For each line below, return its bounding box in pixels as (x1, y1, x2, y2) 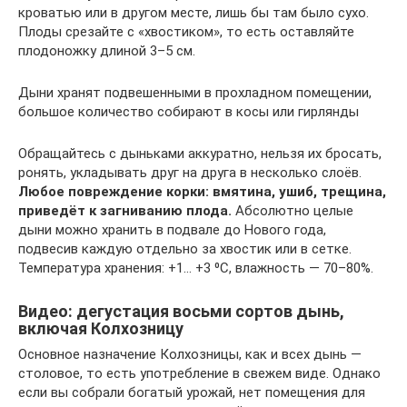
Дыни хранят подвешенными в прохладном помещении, (18, 84, 372, 101)
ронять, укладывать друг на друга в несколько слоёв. (18, 164, 362, 181)
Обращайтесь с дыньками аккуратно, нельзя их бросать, (18, 144, 382, 162)
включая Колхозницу (18, 318, 184, 338)
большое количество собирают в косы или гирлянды (18, 103, 359, 120)
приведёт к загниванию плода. (18, 202, 232, 219)
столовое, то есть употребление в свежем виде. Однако (18, 364, 381, 382)
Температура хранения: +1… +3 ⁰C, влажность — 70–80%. (18, 259, 373, 276)
